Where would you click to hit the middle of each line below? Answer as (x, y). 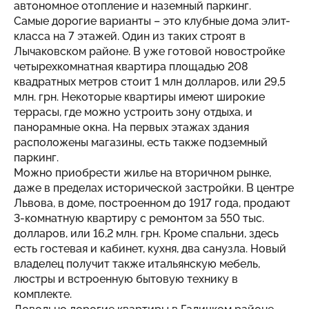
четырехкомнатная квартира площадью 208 (131, 66)
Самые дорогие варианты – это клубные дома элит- (152, 21)
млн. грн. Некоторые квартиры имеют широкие (139, 97)
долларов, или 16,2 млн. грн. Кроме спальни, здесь (146, 233)
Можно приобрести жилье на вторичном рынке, (142, 172)
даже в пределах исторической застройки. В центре (154, 188)
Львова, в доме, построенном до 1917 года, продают (152, 203)
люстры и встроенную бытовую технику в (126, 279)
